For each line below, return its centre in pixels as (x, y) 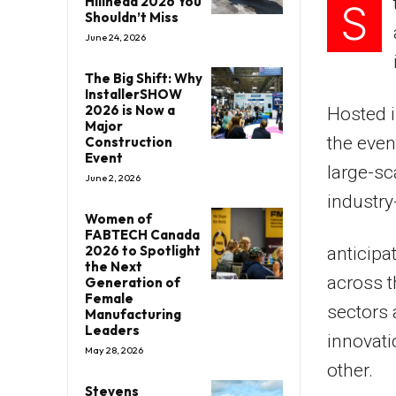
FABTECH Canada (142, 234)
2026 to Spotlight (143, 250)
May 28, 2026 (114, 350)
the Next (114, 266)
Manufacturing (133, 314)
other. (350, 370)
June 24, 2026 (115, 37)
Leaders (112, 330)
